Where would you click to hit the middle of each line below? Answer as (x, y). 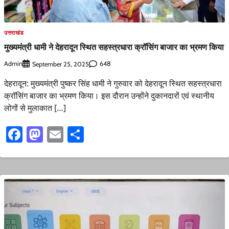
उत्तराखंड (14, 33)
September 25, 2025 (61, 64)
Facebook (55, 134)
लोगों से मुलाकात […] (35, 108)
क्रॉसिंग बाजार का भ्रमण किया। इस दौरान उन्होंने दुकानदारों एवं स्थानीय (109, 95)
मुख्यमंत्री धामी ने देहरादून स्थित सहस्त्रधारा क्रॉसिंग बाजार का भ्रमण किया (114, 47)
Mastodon (78, 134)
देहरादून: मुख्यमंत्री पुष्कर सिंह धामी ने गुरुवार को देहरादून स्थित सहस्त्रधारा (113, 83)
